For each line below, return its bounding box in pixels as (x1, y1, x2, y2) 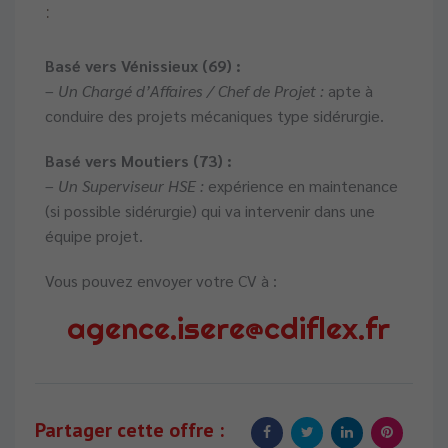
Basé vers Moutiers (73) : (45, 150, 232, 172)
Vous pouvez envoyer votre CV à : (45, 270, 277, 292)
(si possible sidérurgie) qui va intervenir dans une (45, 200, 375, 222)
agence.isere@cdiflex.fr (58, 309, 390, 348)
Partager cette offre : (35, 417, 229, 444)
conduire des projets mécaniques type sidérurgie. (45, 105, 384, 127)
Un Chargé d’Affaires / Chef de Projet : (58, 80, 324, 102)
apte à (324, 80, 373, 102)
